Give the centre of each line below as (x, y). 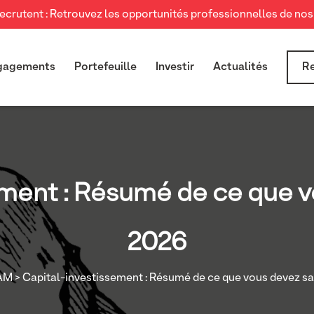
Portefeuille (105, 67)
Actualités (240, 67)
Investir (175, 67)
